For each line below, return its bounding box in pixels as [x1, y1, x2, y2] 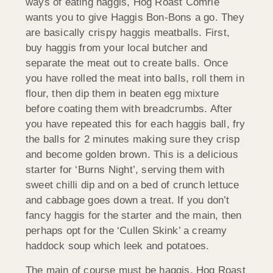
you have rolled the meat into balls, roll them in [26, 73, 244, 85]
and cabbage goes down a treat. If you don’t [26, 194, 230, 207]
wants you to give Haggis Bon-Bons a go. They [26, 12, 244, 24]
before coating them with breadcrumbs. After [26, 103, 233, 115]
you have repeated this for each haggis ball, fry [26, 118, 246, 130]
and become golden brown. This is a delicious [26, 149, 238, 161]
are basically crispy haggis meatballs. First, [26, 27, 230, 39]
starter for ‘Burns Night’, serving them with [26, 164, 224, 176]
